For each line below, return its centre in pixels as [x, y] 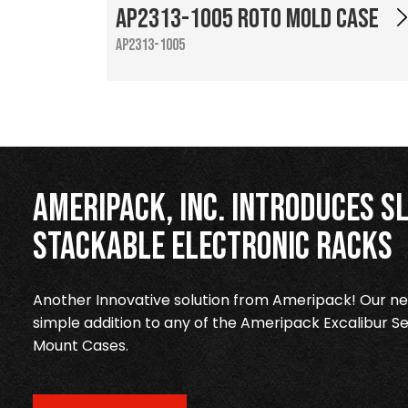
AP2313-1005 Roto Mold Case [247, 19]
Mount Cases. [81, 345]
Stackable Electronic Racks [213, 247]
